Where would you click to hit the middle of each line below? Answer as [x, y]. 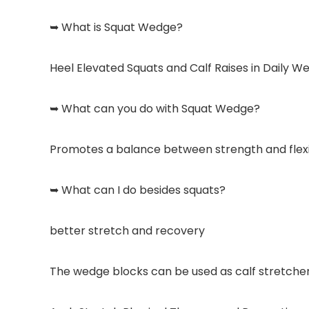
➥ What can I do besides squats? [138, 190]
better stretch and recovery [127, 231]
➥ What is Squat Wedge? [116, 27]
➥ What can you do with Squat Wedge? [155, 109]
